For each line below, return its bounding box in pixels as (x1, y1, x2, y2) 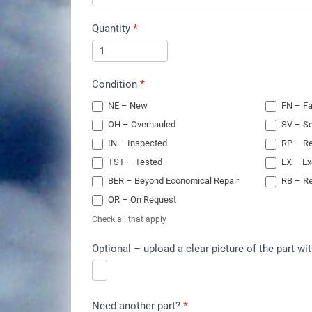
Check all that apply (92, 214, 166, 225)
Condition (92, 78, 140, 91)
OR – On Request (106, 194, 176, 205)
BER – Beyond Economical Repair (106, 175, 239, 186)
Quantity (92, 22, 133, 36)
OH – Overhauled (106, 118, 175, 130)
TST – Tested (106, 156, 162, 167)
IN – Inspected (106, 137, 167, 148)
